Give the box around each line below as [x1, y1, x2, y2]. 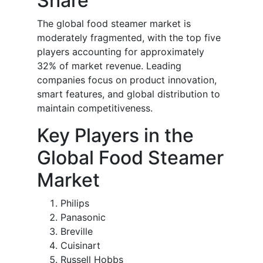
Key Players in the [37, 124, 194, 147]
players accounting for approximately [37, 46, 204, 58]
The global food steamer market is [37, 18, 191, 30]
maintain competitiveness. [37, 102, 153, 114]
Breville [60, 225, 93, 238]
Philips [60, 197, 89, 210]
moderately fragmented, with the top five [37, 32, 221, 44]
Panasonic [60, 211, 106, 224]
